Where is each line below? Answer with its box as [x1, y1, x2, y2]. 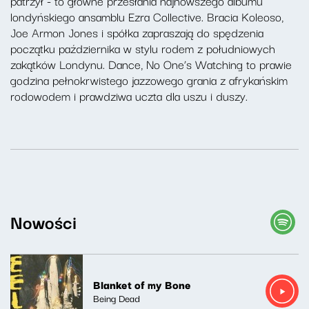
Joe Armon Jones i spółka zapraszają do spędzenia [10, 23, 263, 41]
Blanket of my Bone [93, 275, 191, 292]
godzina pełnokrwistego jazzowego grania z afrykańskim [10, 70, 288, 89]
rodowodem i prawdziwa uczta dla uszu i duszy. [10, 86, 248, 105]
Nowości [10, 207, 77, 235]
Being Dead [93, 290, 140, 306]
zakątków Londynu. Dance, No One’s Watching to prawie [10, 54, 292, 73]
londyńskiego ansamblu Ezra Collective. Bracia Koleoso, [10, 7, 283, 26]
